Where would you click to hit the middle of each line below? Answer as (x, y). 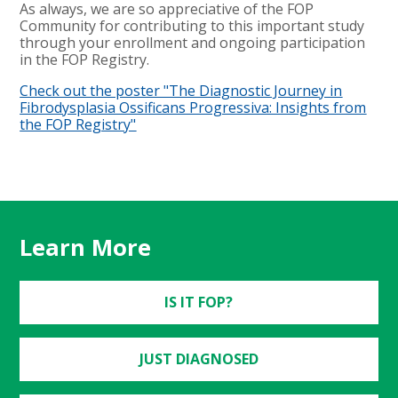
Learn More (86, 247)
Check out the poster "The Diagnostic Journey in (181, 90)
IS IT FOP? (199, 302)
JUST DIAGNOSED (199, 358)
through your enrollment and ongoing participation (193, 42)
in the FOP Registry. (85, 59)
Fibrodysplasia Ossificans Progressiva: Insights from (193, 107)
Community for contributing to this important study (192, 25)
